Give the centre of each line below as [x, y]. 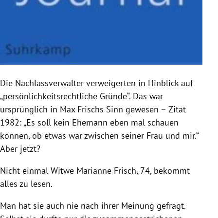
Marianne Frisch [106, 170]
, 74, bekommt [163, 170]
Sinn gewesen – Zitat [145, 109]
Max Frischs [82, 109]
